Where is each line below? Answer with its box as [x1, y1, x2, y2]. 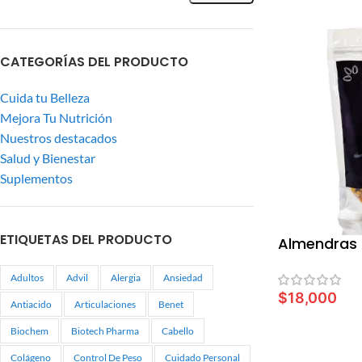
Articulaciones [74, 298, 136, 310]
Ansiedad [163, 271, 203, 284]
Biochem [11, 325, 48, 337]
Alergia [111, 271, 141, 284]
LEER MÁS [287, 318, 343, 330]
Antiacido [11, 298, 52, 310]
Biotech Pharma [71, 325, 139, 337]
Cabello [162, 325, 194, 337]
